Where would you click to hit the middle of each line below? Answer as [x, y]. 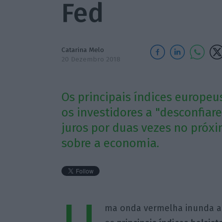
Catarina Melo [83, 50]
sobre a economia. [110, 143]
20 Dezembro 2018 [91, 59]
